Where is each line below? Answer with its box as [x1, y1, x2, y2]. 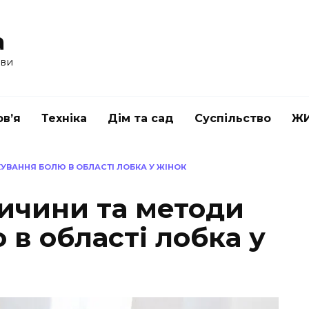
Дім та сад [108, 111, 174, 125]
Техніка [41, 111, 87, 125]
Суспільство [195, 111, 271, 125]
